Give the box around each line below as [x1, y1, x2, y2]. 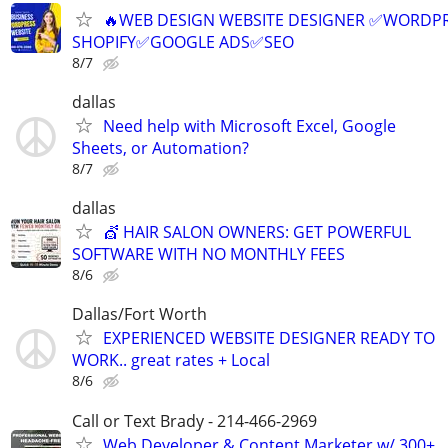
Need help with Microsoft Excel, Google [103, 115, 396, 138]
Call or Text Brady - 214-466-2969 [72, 409, 317, 432]
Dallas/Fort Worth [72, 303, 207, 326]
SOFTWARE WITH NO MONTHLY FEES [72, 243, 345, 266]
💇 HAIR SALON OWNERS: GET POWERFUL [103, 221, 411, 244]
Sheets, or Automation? [72, 137, 249, 160]
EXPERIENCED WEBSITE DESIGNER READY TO [103, 327, 435, 350]
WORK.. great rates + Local [72, 349, 270, 372]
